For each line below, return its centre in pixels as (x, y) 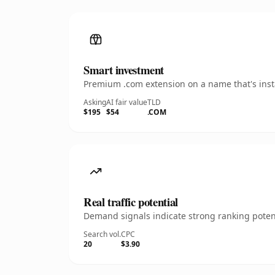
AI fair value (127, 102)
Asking (95, 102)
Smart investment (124, 70)
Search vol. (102, 234)
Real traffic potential (131, 202)
